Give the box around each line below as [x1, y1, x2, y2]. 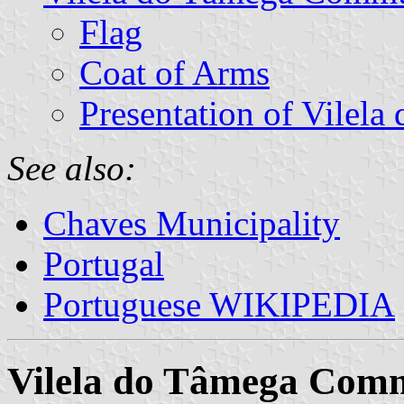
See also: [7, 148, 136, 188]
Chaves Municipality [43, 203, 340, 243]
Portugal [43, 243, 164, 283]
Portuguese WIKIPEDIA [43, 284, 395, 324]
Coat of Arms [79, 52, 270, 92]
